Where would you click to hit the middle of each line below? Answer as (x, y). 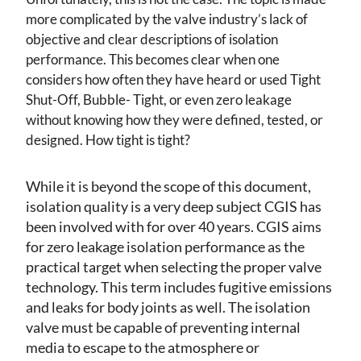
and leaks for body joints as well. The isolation (168, 307)
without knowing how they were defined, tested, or (174, 120)
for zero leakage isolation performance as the (165, 247)
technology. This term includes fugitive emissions (179, 287)
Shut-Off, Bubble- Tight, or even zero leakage (159, 100)
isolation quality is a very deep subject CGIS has (174, 207)
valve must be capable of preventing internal (163, 328)
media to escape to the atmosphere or (143, 348)
